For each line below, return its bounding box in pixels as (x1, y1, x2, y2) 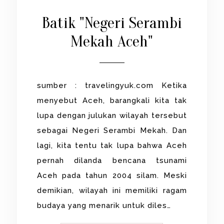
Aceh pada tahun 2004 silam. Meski (37, 170, 187, 180)
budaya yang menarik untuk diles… (37, 200, 171, 210)
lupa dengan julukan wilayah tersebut (37, 110, 187, 120)
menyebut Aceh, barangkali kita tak (37, 95, 187, 105)
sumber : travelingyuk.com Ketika (37, 80, 187, 90)
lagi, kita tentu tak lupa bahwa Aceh (37, 140, 187, 150)
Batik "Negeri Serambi (41, 13, 182, 32)
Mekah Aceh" (70, 31, 153, 50)
